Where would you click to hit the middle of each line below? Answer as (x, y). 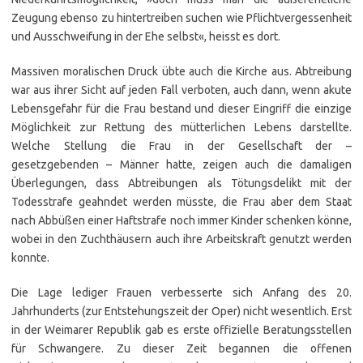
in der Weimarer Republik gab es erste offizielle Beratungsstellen (181, 330)
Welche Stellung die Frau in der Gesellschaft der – (181, 146)
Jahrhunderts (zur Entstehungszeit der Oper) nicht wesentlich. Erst (181, 311)
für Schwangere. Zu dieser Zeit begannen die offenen (181, 348)
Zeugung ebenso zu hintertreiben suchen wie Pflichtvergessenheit (181, 18)
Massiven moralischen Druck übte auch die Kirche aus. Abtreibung (181, 71)
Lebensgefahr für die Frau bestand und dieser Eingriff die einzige (181, 109)
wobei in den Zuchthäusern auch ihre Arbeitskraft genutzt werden (181, 239)
